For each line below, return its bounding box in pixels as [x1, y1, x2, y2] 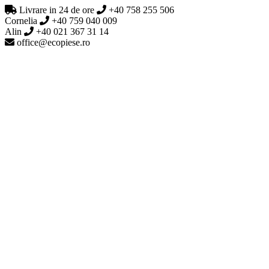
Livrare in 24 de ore [17, 5, 94, 15]
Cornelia [5, 16, 37, 26]
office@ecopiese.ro [14, 37, 90, 47]
